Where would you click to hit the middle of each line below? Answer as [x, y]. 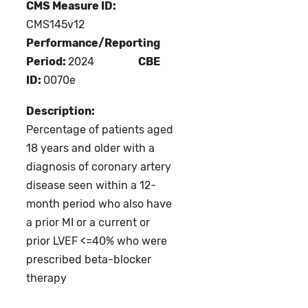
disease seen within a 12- [91, 186]
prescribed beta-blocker [89, 260]
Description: [61, 111]
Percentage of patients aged [100, 130]
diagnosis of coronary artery [99, 167]
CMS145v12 [56, 25]
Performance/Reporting [93, 43]
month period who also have [99, 204]
